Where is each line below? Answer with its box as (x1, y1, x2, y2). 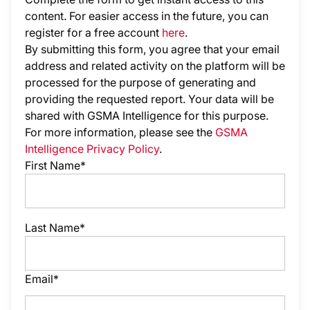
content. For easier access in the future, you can (25, 9, 268, 23)
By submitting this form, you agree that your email (25, 42, 280, 56)
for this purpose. (184, 109, 268, 122)
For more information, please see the (25, 125, 212, 139)
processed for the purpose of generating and (25, 75, 256, 89)
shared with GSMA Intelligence (25, 109, 181, 122)
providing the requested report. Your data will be (25, 92, 274, 106)
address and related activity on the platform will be (25, 59, 285, 73)
